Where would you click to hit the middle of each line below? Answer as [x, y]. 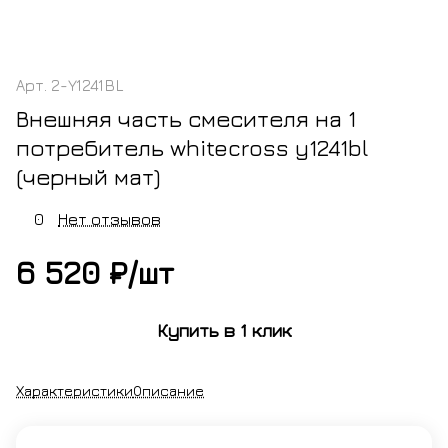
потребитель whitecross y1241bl [192, 148]
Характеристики [74, 390]
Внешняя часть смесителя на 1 [186, 119]
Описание [168, 390]
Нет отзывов [109, 218]
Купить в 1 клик [224, 331]
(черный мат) [88, 177]
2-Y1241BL [87, 85]
